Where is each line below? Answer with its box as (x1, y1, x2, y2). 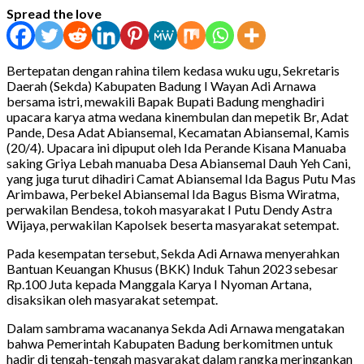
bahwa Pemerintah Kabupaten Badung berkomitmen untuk (6, 335, 333, 351)
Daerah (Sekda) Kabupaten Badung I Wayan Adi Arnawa (6, 77, 316, 93)
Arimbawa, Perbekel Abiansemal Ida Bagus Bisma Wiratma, (6, 185, 339, 201)
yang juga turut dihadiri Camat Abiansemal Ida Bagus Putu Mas (6, 170, 356, 186)
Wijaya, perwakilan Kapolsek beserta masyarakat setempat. (6, 216, 339, 232)
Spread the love (6, 5, 102, 21)
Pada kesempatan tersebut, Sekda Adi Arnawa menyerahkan (6, 245, 340, 261)
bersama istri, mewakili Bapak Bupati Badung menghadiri (6, 93, 324, 109)
